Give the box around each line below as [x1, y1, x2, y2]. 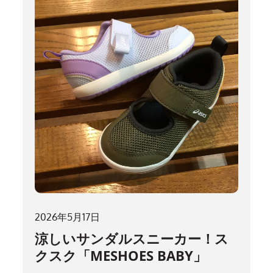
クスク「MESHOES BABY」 [35, 246, 207, 264]
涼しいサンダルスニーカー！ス [35, 229, 229, 247]
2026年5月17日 [35, 210, 101, 223]
